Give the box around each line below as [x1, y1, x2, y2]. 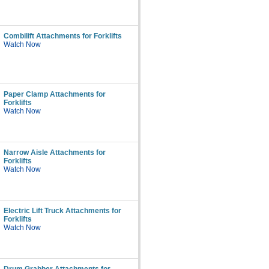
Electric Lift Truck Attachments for [4, 207, 121, 215]
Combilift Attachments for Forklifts [4, 32, 122, 40]
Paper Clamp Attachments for [4, 90, 106, 98]
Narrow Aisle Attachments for [4, 148, 106, 157]
